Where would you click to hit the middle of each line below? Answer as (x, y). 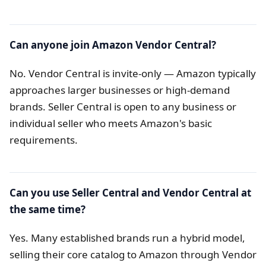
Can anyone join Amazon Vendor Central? (113, 45)
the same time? (47, 210)
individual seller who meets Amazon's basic (111, 123)
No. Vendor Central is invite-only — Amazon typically (133, 74)
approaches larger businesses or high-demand (120, 90)
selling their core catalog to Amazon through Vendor (133, 255)
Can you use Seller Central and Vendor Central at (130, 193)
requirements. (44, 140)
